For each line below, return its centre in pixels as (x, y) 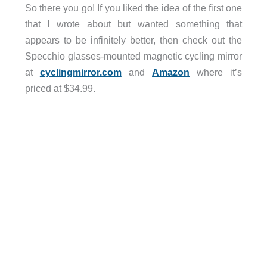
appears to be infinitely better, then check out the (133, 40)
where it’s (216, 72)
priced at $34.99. (60, 88)
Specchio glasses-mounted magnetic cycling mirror (133, 56)
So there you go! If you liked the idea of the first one (133, 7)
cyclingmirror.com (80, 72)
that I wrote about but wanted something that (133, 24)
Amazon (171, 72)
